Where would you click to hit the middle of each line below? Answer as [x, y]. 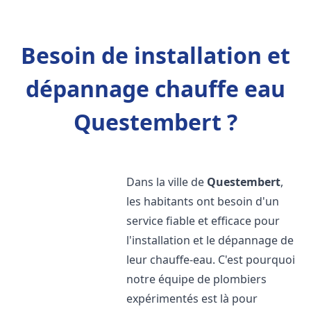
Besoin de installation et [155, 55]
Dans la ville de [167, 182]
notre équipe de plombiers [197, 279]
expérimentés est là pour [192, 299]
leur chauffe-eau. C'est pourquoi [211, 260]
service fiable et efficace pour [203, 221]
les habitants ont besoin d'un [203, 201]
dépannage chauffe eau [155, 89]
